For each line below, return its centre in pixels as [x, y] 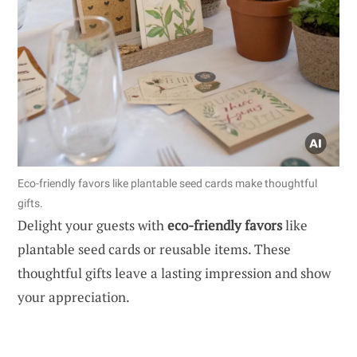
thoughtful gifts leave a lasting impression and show [174, 273]
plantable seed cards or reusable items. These [154, 249]
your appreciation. [74, 296]
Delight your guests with [92, 225]
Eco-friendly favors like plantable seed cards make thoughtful [167, 183]
